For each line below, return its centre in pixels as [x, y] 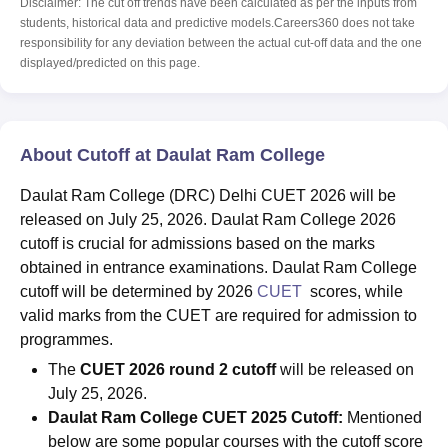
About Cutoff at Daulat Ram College [172, 155]
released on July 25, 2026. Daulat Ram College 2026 [208, 220]
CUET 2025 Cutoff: [270, 418]
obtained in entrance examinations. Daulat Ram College [218, 268]
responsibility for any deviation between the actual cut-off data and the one [221, 43]
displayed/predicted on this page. [110, 63]
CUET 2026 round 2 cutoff [178, 370]
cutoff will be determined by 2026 [138, 292]
